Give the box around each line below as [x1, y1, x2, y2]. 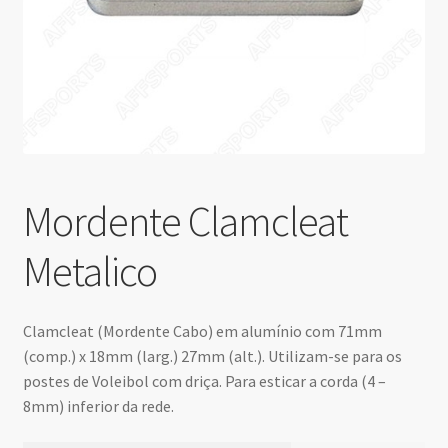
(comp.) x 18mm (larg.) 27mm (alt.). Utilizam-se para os [22, 345, 402, 366]
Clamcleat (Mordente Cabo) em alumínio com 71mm [22, 320, 382, 341]
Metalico [22, 245, 157, 298]
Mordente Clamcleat [22, 195, 348, 248]
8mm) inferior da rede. [22, 395, 174, 416]
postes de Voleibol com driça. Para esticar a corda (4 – [22, 370, 386, 391]
